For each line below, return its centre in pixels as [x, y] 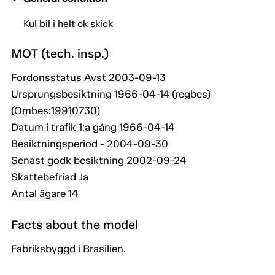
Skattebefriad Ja [50, 177]
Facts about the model [75, 225]
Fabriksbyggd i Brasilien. [68, 249]
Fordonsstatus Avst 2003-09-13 [88, 78]
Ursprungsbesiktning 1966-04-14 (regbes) [111, 94]
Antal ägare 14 [45, 194]
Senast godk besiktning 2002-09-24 [99, 161]
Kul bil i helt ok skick [68, 24]
